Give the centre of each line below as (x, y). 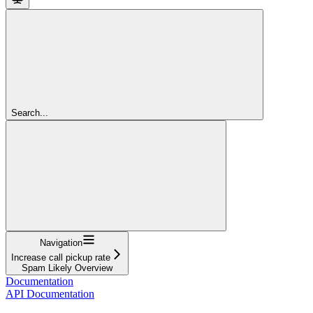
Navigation (61, 242)
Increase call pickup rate (61, 257)
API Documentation (50, 293)
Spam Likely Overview (67, 268)
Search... (30, 112)
